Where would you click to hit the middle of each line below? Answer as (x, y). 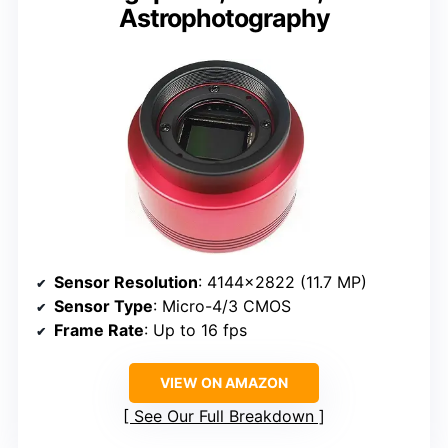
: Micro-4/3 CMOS (222, 305)
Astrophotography (224, 18)
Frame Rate (99, 329)
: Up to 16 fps (195, 329)
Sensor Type (103, 305)
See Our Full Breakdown (224, 415)
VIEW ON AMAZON (224, 382)
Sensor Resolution (126, 281)
